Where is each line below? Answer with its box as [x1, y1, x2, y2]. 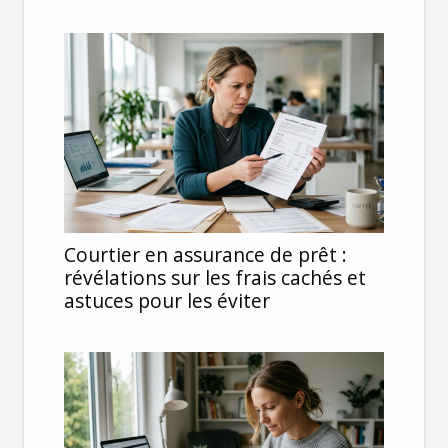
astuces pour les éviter [64, 286, 270, 314]
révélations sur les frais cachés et [64, 263, 366, 291]
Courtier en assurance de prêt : [64, 240, 347, 268]
